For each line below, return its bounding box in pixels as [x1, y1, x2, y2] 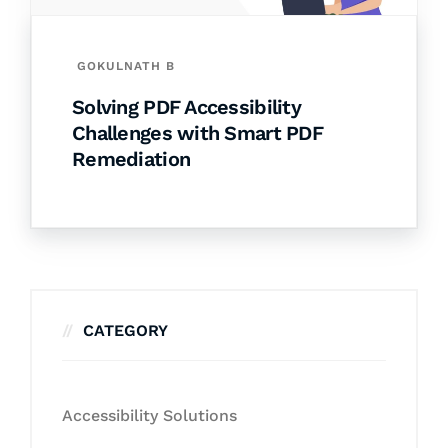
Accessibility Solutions [62, 406, 237, 426]
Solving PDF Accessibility [72, 95, 301, 120]
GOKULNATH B [77, 59, 175, 74]
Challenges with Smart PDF [72, 121, 323, 146]
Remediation [72, 147, 191, 172]
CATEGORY [83, 321, 168, 341]
